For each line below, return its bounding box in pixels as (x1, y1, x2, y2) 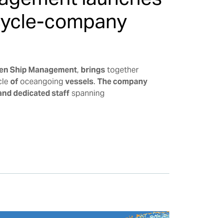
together (105, 64, 139, 75)
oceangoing (18, 76, 65, 87)
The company (97, 76, 147, 87)
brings (80, 64, 105, 75)
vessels (65, 76, 93, 87)
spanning (69, 88, 105, 98)
